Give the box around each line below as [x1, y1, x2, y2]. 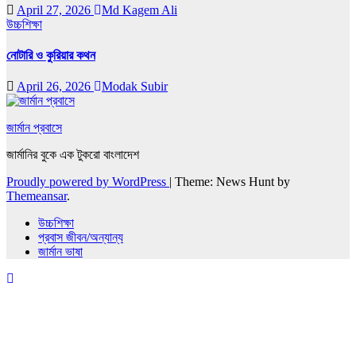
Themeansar [6, 189, 67, 203]
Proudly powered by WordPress [6, 175, 169, 189]
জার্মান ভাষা [38, 245, 83, 259]
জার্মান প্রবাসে [6, 121, 62, 135]
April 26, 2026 [17, 79, 94, 94]
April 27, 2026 [17, 2, 94, 17]
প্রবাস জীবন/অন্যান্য [38, 230, 123, 245]
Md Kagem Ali [102, 2, 177, 17]
